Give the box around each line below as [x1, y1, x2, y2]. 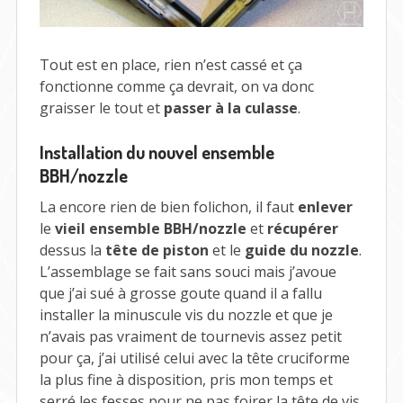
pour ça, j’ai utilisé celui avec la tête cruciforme [39, 348, 350, 369]
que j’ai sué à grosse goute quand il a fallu [39, 283, 322, 304]
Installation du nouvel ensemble [39, 139, 274, 164]
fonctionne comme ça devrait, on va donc [39, 76, 314, 96]
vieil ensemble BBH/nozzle [54, 219, 246, 239]
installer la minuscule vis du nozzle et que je [39, 305, 333, 326]
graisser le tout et [39, 97, 164, 118]
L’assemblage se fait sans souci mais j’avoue [39, 262, 336, 282]
